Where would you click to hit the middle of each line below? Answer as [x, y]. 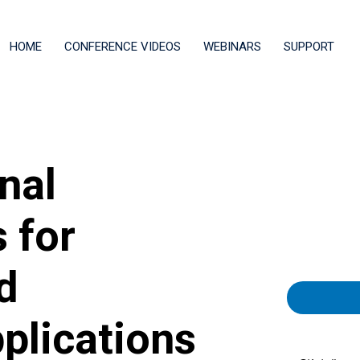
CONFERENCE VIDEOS [123, 47]
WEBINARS [232, 47]
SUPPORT [309, 47]
